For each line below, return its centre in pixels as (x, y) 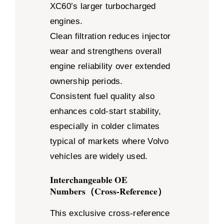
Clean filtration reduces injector (110, 36)
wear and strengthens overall (106, 51)
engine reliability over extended (110, 66)
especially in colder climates (105, 126)
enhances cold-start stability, (105, 111)
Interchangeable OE (88, 180)
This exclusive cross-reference (110, 213)
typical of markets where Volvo (109, 141)
